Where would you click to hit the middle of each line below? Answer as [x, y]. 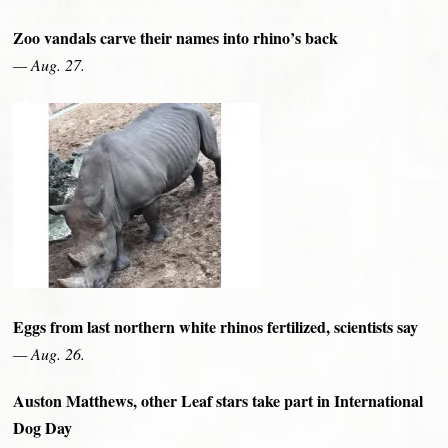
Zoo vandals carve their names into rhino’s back [176, 38]
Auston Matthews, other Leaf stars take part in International [218, 401]
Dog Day [43, 428]
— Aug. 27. [49, 65]
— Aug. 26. [49, 354]
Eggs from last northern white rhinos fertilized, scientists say [216, 327]
